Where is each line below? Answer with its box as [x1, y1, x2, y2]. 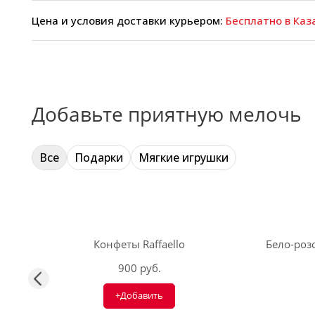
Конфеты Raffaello [94, 237, 185, 251]
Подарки [75, 150, 123, 165]
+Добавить [115, 289, 163, 302]
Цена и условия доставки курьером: [32, 13, 226, 27]
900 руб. [117, 261, 161, 275]
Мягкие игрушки [139, 150, 229, 165]
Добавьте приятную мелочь [32, 101, 302, 127]
